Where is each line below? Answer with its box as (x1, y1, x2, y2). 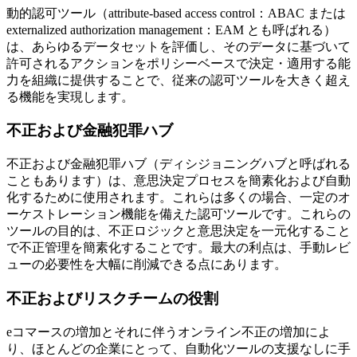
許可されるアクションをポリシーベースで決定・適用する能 (6, 56, 351, 70)
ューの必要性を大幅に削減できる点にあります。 (6, 257, 287, 272)
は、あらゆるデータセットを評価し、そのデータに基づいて (6, 39, 351, 53)
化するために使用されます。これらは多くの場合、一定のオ (6, 190, 351, 205)
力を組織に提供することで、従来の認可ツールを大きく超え (6, 73, 351, 87)
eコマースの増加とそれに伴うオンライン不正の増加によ (6, 324, 331, 339)
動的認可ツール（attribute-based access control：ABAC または (6, 6, 346, 20)
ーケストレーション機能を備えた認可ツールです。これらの (6, 207, 351, 222)
